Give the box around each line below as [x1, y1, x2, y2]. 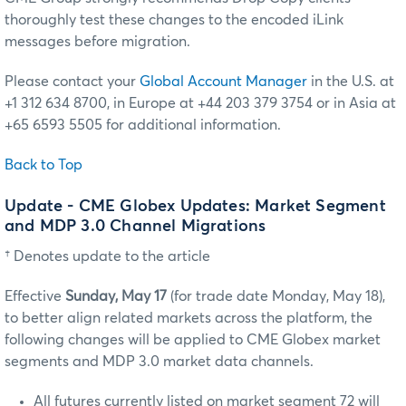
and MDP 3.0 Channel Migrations [5, 217, 266, 235]
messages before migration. [5, 34, 190, 50]
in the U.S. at [307, 74, 394, 90]
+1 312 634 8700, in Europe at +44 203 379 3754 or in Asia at [5, 96, 396, 111]
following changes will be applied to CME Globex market [5, 332, 381, 347]
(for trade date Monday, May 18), [167, 288, 385, 304]
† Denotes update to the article [5, 248, 210, 264]
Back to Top [5, 158, 82, 173]
